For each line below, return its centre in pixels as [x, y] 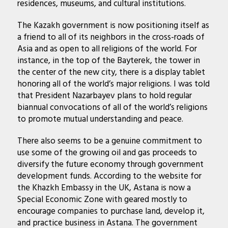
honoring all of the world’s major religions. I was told [113, 84]
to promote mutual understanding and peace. [100, 120]
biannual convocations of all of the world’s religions [112, 108]
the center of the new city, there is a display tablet [111, 73]
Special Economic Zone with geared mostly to [102, 200]
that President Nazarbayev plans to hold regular [104, 96]
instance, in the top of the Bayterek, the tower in [108, 61]
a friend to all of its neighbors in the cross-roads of [111, 38]
